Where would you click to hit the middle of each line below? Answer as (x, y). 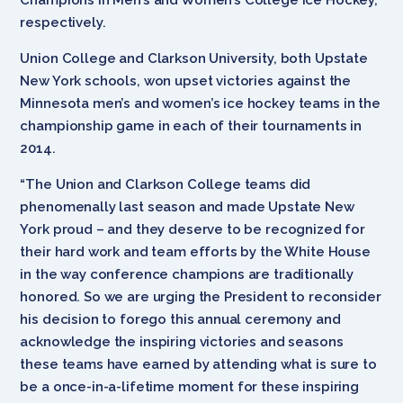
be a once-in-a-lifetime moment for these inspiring (189, 386)
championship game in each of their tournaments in (191, 125)
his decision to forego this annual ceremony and (180, 319)
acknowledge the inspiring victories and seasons (182, 341)
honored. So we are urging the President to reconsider (201, 296)
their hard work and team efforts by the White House (195, 251)
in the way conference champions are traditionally (187, 274)
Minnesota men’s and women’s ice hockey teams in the (200, 103)
